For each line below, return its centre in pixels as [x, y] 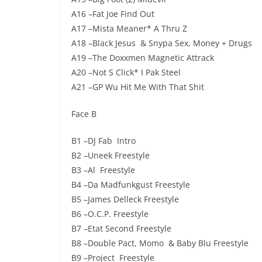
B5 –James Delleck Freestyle [125, 199]
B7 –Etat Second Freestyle [121, 229]
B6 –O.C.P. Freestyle [110, 214]
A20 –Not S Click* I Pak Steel [126, 73]
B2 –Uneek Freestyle [111, 156]
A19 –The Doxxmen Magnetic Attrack [143, 58]
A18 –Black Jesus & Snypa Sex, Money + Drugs [162, 43]
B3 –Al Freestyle [103, 170]
